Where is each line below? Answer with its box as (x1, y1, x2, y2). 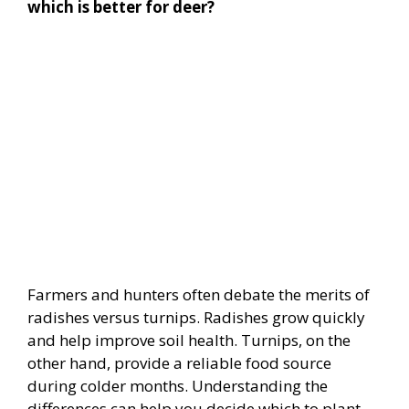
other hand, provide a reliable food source (27, 352, 331, 373)
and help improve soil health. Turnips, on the (27, 330, 351, 351)
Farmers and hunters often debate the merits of (27, 284, 370, 305)
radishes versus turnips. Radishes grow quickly (27, 307, 365, 328)
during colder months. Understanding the (27, 375, 328, 396)
